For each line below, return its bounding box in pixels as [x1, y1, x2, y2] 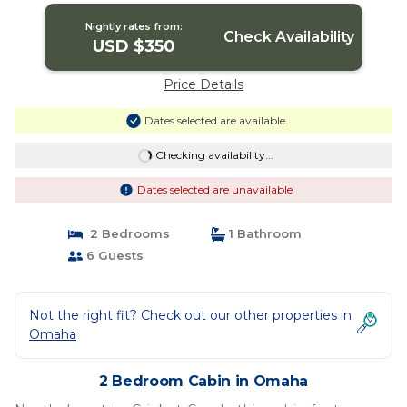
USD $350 [93, 36, 176, 56]
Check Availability [223, 28, 354, 45]
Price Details [164, 76, 243, 93]
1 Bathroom [225, 226, 302, 241]
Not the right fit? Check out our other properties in [29, 307, 352, 323]
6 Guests [82, 248, 144, 263]
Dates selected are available [144, 114, 285, 127]
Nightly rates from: [85, 20, 184, 33]
